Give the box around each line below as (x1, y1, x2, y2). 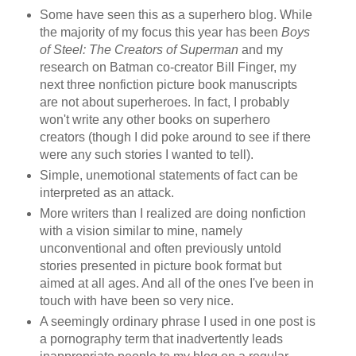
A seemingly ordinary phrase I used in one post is (39, 315, 315, 329)
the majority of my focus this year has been (39, 25, 281, 40)
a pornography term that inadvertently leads (39, 332, 283, 346)
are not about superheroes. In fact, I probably (39, 95, 289, 110)
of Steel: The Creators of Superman (39, 43, 238, 57)
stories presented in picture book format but (39, 259, 281, 273)
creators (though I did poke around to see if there (39, 130, 311, 145)
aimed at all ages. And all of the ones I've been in (39, 277, 314, 291)
